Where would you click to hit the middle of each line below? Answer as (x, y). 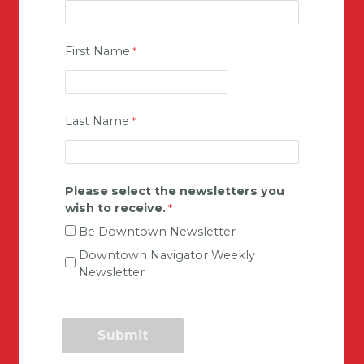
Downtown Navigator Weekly (167, 255)
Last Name (97, 121)
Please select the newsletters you (175, 191)
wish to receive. (115, 208)
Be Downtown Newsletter (157, 232)
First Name (97, 51)
